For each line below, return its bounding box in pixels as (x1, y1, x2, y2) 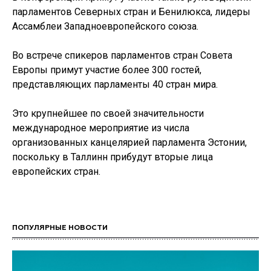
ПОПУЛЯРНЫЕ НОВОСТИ (12, 224, 108, 232)
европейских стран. (12, 166, 100, 177)
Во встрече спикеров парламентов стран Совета (12, 50, 232, 61)
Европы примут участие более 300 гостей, (12, 64, 201, 76)
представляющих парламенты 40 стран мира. (12, 79, 218, 90)
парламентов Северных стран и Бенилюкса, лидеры (12, 6, 250, 18)
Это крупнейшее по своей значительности (12, 108, 204, 119)
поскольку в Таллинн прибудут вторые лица (12, 151, 213, 163)
